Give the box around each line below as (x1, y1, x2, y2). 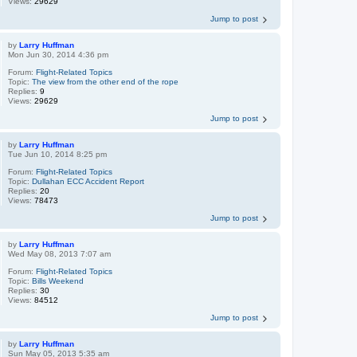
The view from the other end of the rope (32, 76, 179, 86)
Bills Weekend (32, 276, 84, 285)
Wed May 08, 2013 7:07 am (8, 249, 112, 258)
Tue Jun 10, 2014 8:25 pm (8, 149, 108, 159)
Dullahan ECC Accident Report (32, 176, 145, 186)
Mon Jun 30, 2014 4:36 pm (8, 49, 109, 59)
